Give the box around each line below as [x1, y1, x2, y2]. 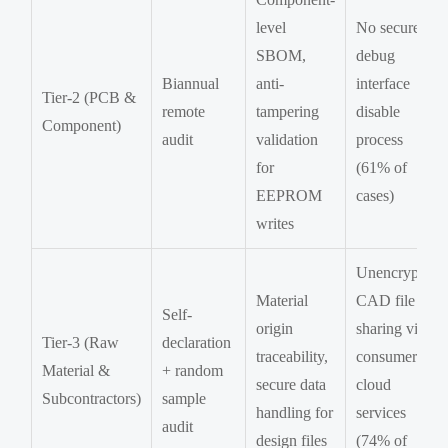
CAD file [356, 291, 416, 309]
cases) [356, 186, 395, 204]
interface [356, 74, 411, 92]
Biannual [162, 74, 220, 92]
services [356, 403, 407, 421]
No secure [356, 18, 421, 36]
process [356, 130, 404, 148]
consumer [356, 347, 418, 365]
